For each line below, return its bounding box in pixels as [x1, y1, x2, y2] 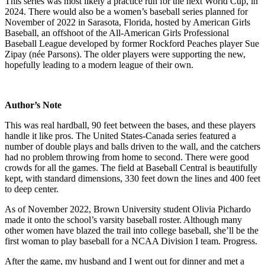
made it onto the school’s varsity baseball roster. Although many [5, 214, 242, 225]
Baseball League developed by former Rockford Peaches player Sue [5, 38, 259, 49]
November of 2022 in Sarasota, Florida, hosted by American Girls [5, 17, 250, 27]
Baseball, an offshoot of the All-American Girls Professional [5, 27, 229, 38]
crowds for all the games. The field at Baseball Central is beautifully [5, 162, 257, 173]
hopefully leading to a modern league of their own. [5, 59, 193, 70]
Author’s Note [5, 99, 62, 110]
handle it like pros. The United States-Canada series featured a [5, 130, 236, 141]
